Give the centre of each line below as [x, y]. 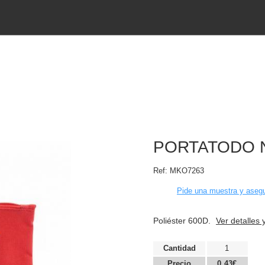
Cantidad [179, 248]
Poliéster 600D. [183, 221]
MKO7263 [187, 171]
